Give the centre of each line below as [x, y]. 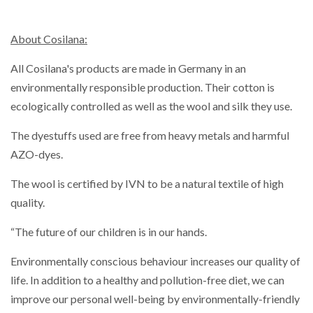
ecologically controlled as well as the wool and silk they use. [151, 106]
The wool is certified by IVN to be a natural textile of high [147, 184]
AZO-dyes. [37, 154]
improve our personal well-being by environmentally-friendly [155, 299]
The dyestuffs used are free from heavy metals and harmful [150, 136]
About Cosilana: [49, 39]
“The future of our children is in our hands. [110, 232]
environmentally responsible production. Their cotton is [143, 87]
